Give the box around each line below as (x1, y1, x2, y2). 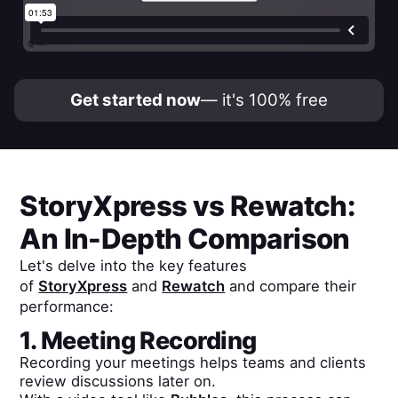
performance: (20, 297, 115, 315)
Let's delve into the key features (20, 256, 248, 275)
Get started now (70, 90, 201, 111)
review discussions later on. (20, 372, 217, 391)
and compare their (225, 276, 357, 295)
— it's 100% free (201, 90, 328, 111)
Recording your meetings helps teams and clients (20, 354, 367, 372)
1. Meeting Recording (20, 326, 257, 356)
